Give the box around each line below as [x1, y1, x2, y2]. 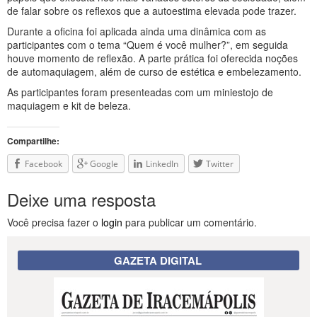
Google [90, 157, 118, 170]
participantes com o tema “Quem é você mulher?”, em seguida [7, 37, 288, 52]
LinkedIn [146, 157, 178, 170]
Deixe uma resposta [7, 186, 156, 212]
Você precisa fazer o [7, 214, 101, 229]
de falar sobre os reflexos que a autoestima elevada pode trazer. [7, 3, 296, 18]
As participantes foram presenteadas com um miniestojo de [7, 84, 273, 99]
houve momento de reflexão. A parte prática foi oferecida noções [7, 50, 298, 65]
